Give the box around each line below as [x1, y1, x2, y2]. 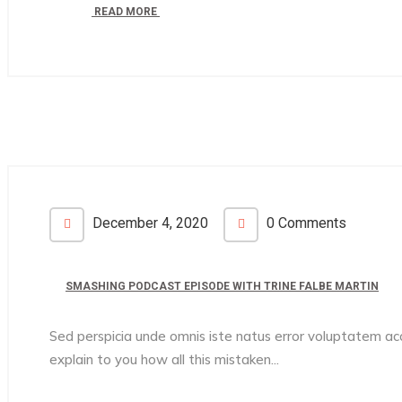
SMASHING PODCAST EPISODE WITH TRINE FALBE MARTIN [66, 280, 379, 293]
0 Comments [263, 214, 346, 232]
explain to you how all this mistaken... [49, 351, 279, 368]
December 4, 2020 [89, 214, 208, 232]
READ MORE [92, 5, 160, 18]
